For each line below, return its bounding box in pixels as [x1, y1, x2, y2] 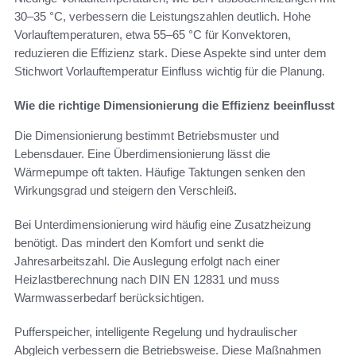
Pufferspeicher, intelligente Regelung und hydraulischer [14, 324, 297, 339]
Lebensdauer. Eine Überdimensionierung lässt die [14, 146, 270, 161]
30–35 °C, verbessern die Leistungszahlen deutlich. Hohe [14, 9, 311, 23]
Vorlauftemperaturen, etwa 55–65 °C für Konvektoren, [14, 27, 291, 41]
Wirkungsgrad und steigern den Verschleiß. [14, 183, 237, 197]
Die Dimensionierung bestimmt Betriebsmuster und [14, 128, 279, 142]
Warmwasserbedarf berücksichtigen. [14, 290, 204, 304]
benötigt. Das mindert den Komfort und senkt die [14, 235, 264, 250]
